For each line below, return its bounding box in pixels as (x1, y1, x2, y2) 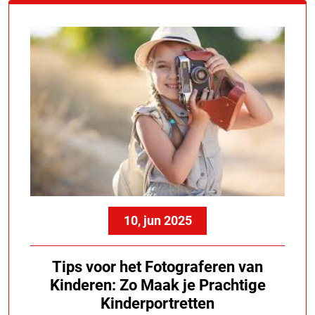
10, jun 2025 (123, 212, 192, 228)
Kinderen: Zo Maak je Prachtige (49, 276, 266, 294)
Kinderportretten (101, 294, 214, 312)
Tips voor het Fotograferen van (52, 257, 263, 276)
